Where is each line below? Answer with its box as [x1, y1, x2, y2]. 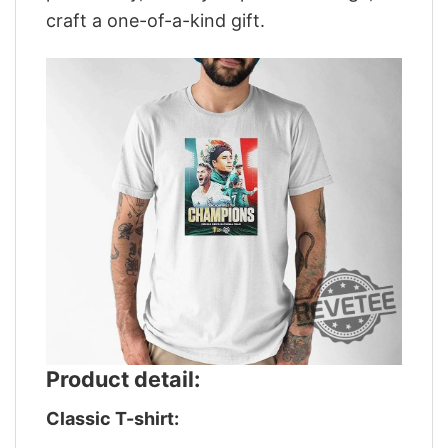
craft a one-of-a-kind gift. [46, 9, 265, 31]
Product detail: [46, 366, 200, 393]
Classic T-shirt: [46, 408, 179, 430]
